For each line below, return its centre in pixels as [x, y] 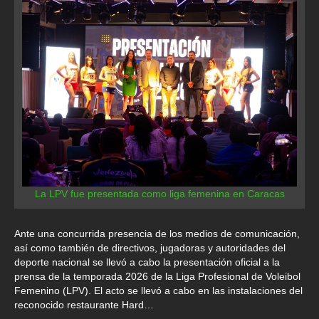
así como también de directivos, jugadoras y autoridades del [150, 248]
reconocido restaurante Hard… [84, 305]
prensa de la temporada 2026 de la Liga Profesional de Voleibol [157, 277]
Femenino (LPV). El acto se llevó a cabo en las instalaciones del [158, 291]
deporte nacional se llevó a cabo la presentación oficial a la [147, 262]
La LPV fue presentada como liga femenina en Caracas [159, 194]
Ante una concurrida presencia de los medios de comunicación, [157, 234]
